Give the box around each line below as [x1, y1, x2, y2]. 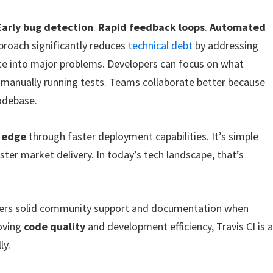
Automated [210, 19, 266, 34]
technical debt [128, 38, 193, 52]
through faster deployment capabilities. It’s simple [26, 129, 259, 143]
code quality [24, 219, 86, 234]
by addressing [193, 38, 259, 52]
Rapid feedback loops [98, 19, 205, 34]
